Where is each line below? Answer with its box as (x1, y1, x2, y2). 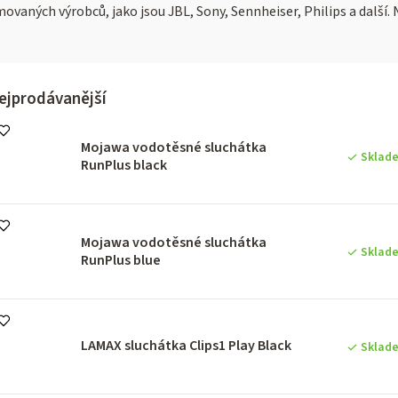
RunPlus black (81, 155, 167, 175)
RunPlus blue (81, 250, 161, 270)
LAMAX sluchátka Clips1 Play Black (81, 335, 291, 355)
